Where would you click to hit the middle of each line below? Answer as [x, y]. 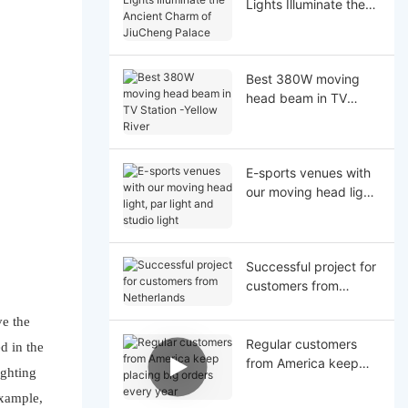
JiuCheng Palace [296, 42]
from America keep [302, 362]
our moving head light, [312, 191]
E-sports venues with [308, 172]
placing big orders [300, 382]
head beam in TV [296, 97]
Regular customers [301, 343]
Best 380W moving [302, 78]
